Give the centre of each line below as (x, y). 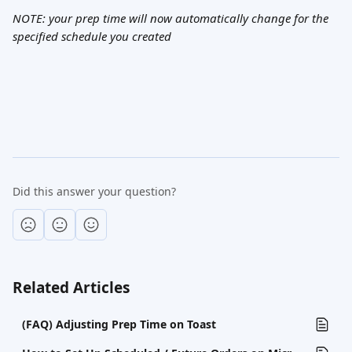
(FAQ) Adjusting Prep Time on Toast (119, 324)
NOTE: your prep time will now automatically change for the (172, 18)
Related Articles (71, 288)
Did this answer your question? (94, 191)
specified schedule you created (92, 36)
